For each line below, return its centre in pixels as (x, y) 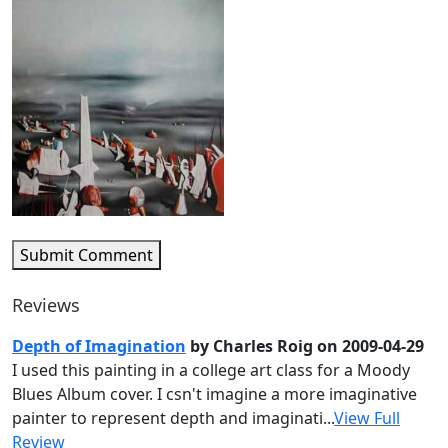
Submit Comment (86, 255)
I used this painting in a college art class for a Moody (211, 370)
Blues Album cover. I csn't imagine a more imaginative (214, 394)
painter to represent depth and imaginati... (173, 418)
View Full (367, 418)
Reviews (46, 305)
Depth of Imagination (99, 346)
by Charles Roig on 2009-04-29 (305, 346)
